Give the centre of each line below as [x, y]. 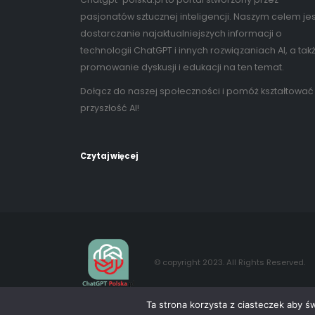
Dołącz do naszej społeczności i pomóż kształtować [197, 91]
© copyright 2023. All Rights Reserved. [230, 262]
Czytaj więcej [109, 156]
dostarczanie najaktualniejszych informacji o [181, 33]
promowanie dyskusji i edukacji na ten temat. [182, 67]
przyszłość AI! [110, 108]
